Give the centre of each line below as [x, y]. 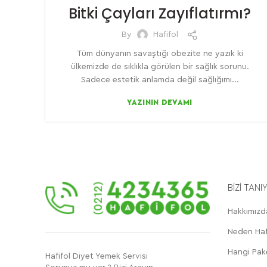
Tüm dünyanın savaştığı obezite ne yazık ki [160, 53]
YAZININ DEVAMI [160, 102]
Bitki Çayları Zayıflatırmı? [160, 13]
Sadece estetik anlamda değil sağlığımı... [160, 80]
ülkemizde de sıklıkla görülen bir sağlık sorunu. [160, 66]
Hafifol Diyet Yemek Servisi [97, 256]
